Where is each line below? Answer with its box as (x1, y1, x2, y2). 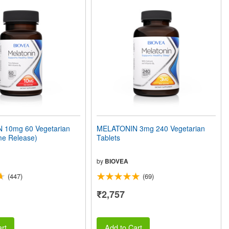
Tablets (97, 132, 121, 143)
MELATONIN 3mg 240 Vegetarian (97, 123, 205, 133)
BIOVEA (105, 156, 129, 166)
